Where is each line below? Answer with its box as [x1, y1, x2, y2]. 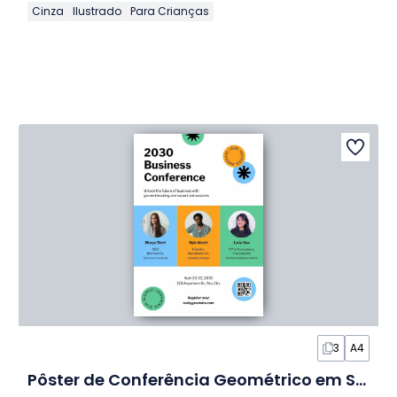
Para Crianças [129, 4, 209, 19]
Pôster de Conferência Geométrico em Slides [354, 369, 366, 392]
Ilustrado [72, 4, 121, 19]
